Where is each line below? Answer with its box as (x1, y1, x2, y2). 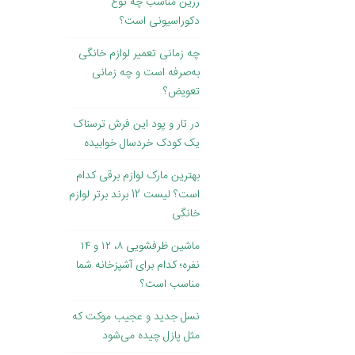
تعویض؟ (163, 82, 200, 102)
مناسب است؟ (140, 275, 200, 295)
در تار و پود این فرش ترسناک (73, 115, 200, 135)
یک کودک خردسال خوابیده (84, 134, 200, 154)
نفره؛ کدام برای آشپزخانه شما (76, 256, 200, 276)
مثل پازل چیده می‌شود (102, 326, 200, 346)
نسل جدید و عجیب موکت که (72, 307, 200, 327)
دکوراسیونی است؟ (120, 12, 200, 32)
